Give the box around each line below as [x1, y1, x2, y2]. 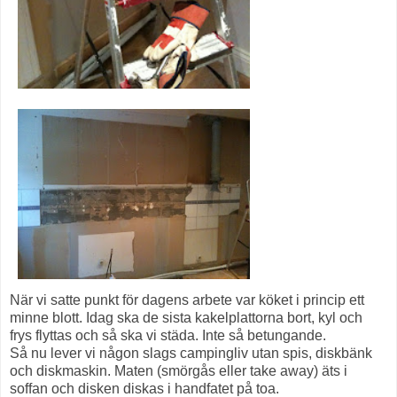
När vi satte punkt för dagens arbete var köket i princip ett [10, 292, 364, 307]
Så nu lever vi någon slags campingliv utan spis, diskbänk [10, 345, 372, 361]
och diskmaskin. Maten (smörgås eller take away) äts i [10, 362, 347, 378]
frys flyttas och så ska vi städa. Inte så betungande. [10, 327, 326, 343]
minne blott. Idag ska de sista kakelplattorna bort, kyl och [10, 309, 362, 325]
